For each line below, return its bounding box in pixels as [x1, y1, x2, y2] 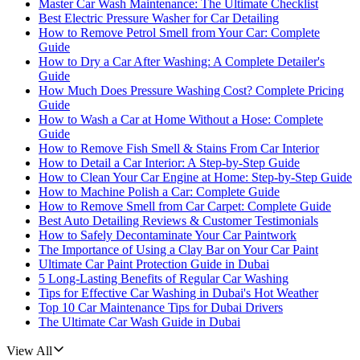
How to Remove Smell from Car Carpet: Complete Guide [39, 199, 331, 214]
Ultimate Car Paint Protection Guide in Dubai [39, 257, 269, 272]
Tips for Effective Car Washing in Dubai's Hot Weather [39, 286, 318, 301]
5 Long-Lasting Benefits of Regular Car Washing [39, 272, 288, 286]
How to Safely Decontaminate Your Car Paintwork [39, 228, 297, 243]
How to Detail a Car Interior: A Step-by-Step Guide [39, 156, 300, 170]
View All [6, 344, 52, 358]
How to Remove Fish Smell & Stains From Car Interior [39, 141, 319, 156]
